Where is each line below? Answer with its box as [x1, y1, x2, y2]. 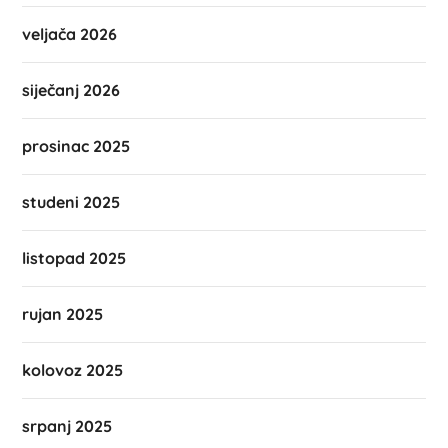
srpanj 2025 [22, 415, 113, 436]
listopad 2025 [22, 247, 127, 268]
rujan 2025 [22, 303, 104, 324]
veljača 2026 [22, 23, 118, 44]
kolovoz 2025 [22, 359, 124, 380]
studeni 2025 [22, 191, 121, 212]
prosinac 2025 [22, 135, 131, 156]
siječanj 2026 [22, 79, 121, 100]
